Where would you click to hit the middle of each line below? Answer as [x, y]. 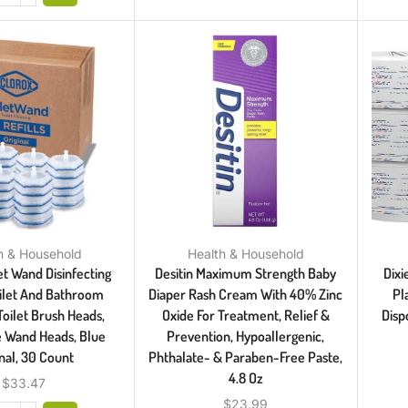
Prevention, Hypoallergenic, [246, 336]
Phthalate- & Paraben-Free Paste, [246, 357]
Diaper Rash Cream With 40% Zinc [246, 294]
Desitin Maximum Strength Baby [246, 273]
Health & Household [245, 253]
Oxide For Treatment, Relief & [245, 315]
